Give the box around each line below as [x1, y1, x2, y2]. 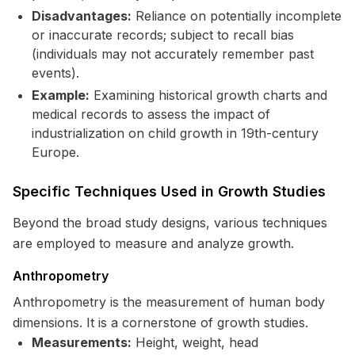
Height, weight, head [132, 334, 258, 350]
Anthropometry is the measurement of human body [13, 294, 325, 310]
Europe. [32, 144, 79, 160]
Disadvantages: [32, 8, 132, 24]
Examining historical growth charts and [90, 87, 327, 103]
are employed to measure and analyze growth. [13, 235, 294, 251]
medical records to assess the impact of [32, 106, 270, 122]
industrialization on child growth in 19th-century [32, 125, 319, 141]
